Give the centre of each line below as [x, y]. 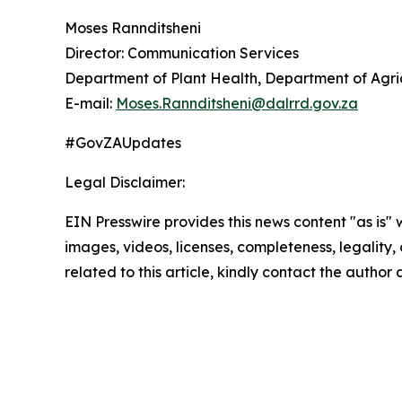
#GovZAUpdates [123, 143]
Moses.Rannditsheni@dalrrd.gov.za [237, 104]
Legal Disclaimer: [125, 183]
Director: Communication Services [182, 53]
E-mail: [90, 104]
